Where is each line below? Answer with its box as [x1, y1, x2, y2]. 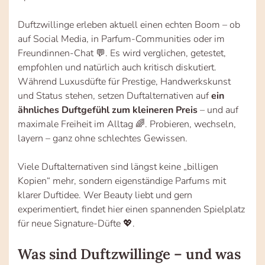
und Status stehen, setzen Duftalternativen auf [18, 89, 211, 102]
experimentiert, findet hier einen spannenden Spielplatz [18, 202, 245, 216]
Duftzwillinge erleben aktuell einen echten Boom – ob [18, 18, 240, 31]
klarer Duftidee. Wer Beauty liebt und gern [18, 188, 192, 202]
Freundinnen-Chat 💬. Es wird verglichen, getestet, [18, 46, 226, 60]
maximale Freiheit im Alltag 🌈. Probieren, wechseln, [18, 117, 236, 131]
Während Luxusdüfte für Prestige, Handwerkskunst [18, 75, 231, 88]
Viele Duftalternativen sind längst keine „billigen [18, 160, 218, 173]
